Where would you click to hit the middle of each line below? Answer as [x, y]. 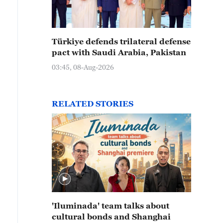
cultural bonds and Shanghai [111, 217]
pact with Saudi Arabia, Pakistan [119, 52]
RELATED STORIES [93, 104]
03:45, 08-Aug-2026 [83, 67]
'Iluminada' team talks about [111, 206]
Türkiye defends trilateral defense [121, 41]
